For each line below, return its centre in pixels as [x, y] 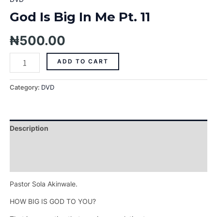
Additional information [47, 145]
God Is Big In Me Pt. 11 [80, 17]
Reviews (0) [30, 163]
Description [29, 128]
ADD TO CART [83, 62]
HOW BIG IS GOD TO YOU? [53, 201]
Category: [25, 87]
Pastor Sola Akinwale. [44, 184]
